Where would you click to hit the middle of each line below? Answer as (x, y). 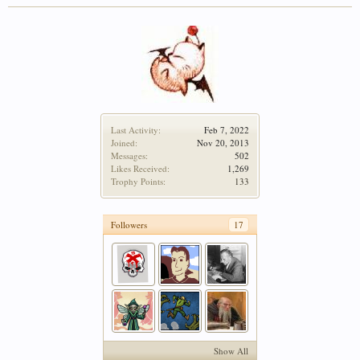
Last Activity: (136, 130)
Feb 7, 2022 (227, 130)
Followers (129, 225)
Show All (231, 351)
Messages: (129, 155)
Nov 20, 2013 (223, 143)
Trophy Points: (138, 181)
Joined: (124, 143)
